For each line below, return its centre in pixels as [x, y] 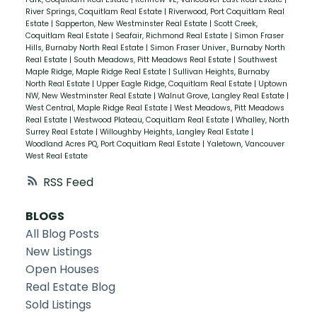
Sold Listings [58, 305]
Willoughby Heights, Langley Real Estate [175, 132]
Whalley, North [262, 120]
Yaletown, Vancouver [245, 144]
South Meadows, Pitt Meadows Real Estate [153, 59]
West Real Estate [56, 156]
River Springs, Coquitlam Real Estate [94, 11]
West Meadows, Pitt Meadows [229, 108]
